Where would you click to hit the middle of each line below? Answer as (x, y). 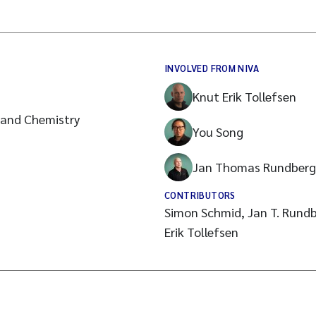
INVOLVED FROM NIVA (212, 68)
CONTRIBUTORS (200, 195)
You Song (218, 132)
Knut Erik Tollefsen (244, 96)
